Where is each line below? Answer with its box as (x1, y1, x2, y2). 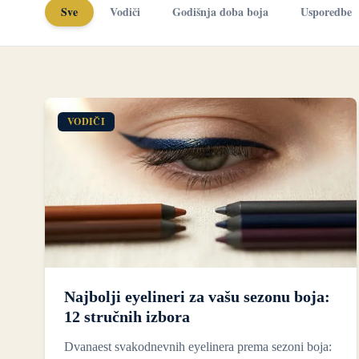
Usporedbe (301, 3, 352, 20)
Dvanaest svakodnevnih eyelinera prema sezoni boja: (64, 340, 332, 354)
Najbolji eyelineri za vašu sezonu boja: (64, 288, 330, 306)
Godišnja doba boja (172, 3, 268, 20)
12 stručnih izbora (64, 308, 190, 326)
